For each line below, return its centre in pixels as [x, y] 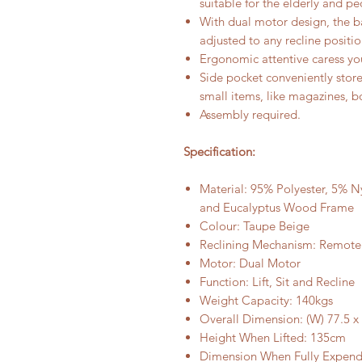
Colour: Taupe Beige [255, 226]
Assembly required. [250, 114]
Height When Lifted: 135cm [273, 337]
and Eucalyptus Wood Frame [277, 207]
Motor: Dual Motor [250, 263]
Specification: [219, 152]
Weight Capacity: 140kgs [266, 300]
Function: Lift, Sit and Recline [277, 282]
